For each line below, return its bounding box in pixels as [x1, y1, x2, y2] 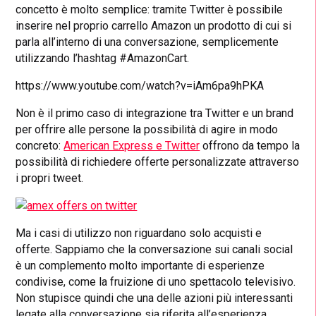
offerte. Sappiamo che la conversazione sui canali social [16, 242, 293, 256]
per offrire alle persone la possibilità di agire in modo [16, 122, 279, 136]
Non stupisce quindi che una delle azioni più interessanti [16, 291, 293, 305]
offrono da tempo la [200, 138, 300, 152]
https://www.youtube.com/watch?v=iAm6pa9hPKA [16, 78, 265, 92]
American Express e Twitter [63, 138, 200, 152]
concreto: [16, 138, 64, 152]
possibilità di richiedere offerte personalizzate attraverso [16, 154, 300, 169]
